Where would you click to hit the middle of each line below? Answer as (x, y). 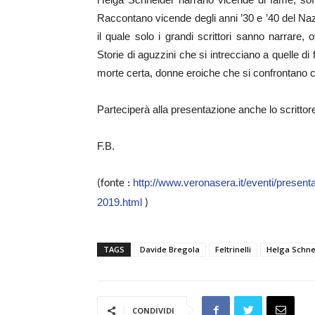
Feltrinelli (233, 249)
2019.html (120, 202)
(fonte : (115, 184)
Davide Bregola (170, 249)
